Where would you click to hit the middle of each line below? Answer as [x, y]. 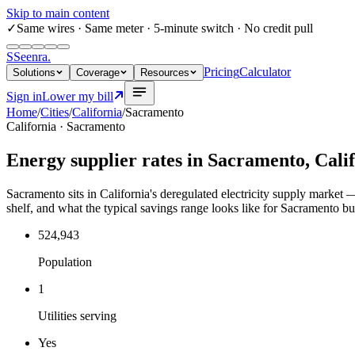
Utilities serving [77, 315]
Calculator [265, 72]
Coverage [98, 73]
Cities [55, 112]
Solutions [34, 73]
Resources [165, 73]
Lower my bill [78, 96]
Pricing [221, 72]
